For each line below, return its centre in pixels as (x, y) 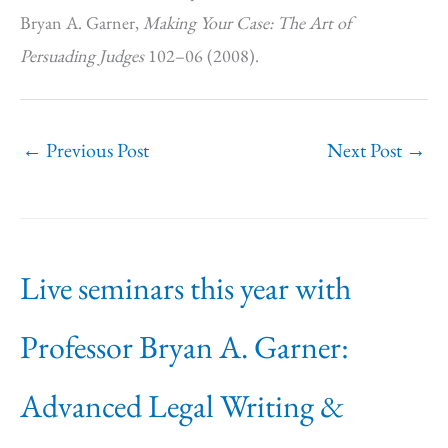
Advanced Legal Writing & (182, 405)
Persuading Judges (82, 55)
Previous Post (95, 150)
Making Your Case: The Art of (247, 22)
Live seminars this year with (185, 287)
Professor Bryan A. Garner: (184, 346)
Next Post (366, 150)
